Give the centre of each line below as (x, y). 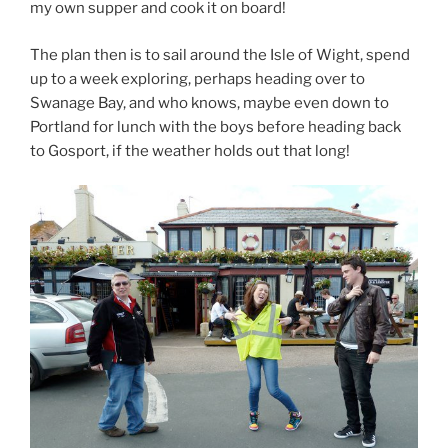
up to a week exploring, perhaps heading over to (197, 78)
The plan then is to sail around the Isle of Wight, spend (220, 54)
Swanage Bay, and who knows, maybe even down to (209, 102)
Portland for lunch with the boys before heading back (215, 126)
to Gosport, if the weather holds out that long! (190, 150)
